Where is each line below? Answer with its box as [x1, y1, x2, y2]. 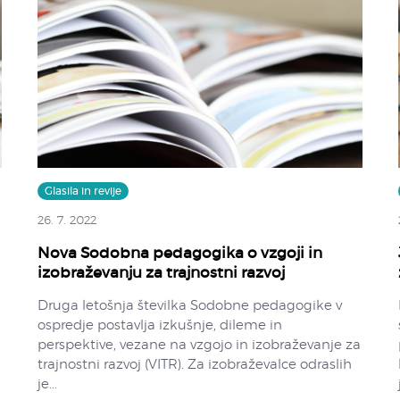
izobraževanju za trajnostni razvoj [37, 264, 286, 280]
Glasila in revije [45, 185, 122, 196]
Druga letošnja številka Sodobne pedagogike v [37, 298, 343, 312]
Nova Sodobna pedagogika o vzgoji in [37, 245, 323, 261]
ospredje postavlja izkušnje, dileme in [37, 318, 283, 332]
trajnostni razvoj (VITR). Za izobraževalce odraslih [37, 357, 353, 371]
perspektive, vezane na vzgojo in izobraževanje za [37, 337, 362, 352]
